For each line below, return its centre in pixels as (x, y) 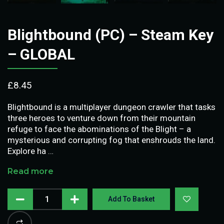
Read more (30, 171)
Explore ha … (30, 151)
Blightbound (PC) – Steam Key (110, 34)
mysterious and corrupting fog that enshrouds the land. (111, 140)
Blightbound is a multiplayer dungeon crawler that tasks (111, 107)
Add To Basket (131, 199)
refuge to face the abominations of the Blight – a (99, 129)
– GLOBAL (41, 54)
